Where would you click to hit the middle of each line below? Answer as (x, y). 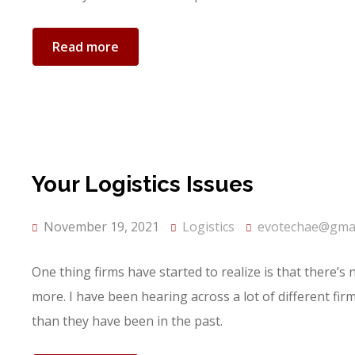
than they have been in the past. (127, 321)
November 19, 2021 (100, 227)
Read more (86, 47)
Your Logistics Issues (143, 184)
